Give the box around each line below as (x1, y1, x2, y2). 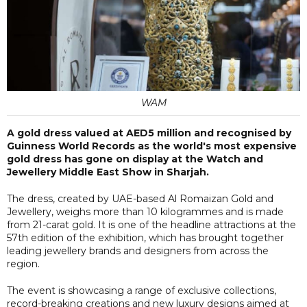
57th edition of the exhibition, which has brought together (7, 231, 284, 244)
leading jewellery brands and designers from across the (7, 244, 269, 257)
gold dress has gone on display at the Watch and (7, 152, 263, 165)
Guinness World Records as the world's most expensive (7, 139, 297, 152)
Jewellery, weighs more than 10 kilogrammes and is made (7, 205, 284, 218)
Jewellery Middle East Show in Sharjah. (7, 165, 209, 178)
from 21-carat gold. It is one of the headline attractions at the (7, 218, 296, 231)
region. (7, 257, 40, 270)
